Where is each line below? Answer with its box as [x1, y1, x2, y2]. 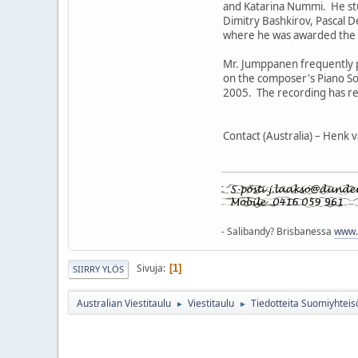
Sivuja [137, 261, 163, 276]
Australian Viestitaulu [77, 296, 171, 310]
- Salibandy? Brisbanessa [221, 224, 334, 238]
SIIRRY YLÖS [73, 262, 124, 275]
